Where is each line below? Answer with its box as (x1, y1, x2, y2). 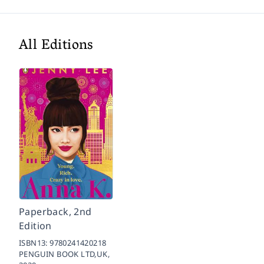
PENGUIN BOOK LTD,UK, (19, 248, 110, 259)
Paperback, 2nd (19, 204, 92, 218)
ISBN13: (19, 237, 50, 248)
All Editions (19, 32, 94, 60)
